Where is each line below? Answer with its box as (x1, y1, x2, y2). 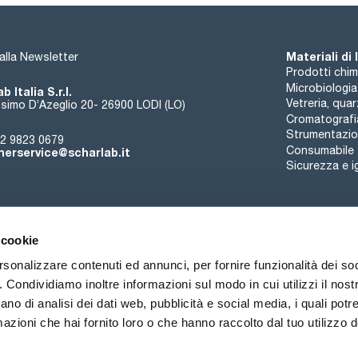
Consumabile (285, 143, 354, 157)
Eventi (131, 290, 163, 304)
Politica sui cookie (101, 321, 197, 335)
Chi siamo (59, 290, 110, 304)
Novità (254, 290, 288, 304)
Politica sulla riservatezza (219, 321, 354, 335)
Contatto (184, 290, 233, 304)
